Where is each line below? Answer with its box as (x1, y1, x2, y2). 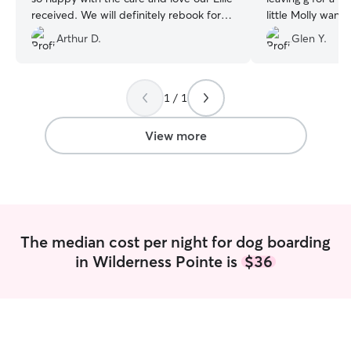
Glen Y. (291, 31, 327, 45)
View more (144, 128, 207, 143)
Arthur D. (56, 31, 101, 45)
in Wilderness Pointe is (75, 251, 241, 271)
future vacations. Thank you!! (31, 24, 172, 38)
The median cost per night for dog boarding (20, 232, 331, 251)
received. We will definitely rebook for (31, 8, 81, 22)
